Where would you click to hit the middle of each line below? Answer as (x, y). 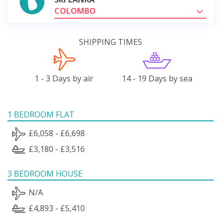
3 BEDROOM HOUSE (45, 173)
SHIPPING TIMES (110, 42)
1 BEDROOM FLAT (41, 114)
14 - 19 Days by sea (157, 78)
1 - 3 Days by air (64, 78)
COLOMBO (75, 11)
